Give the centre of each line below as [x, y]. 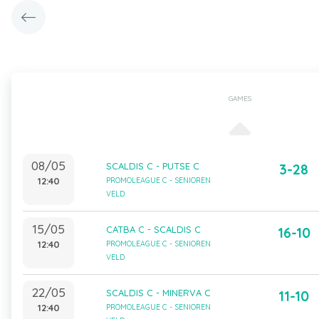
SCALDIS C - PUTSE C [152, 166]
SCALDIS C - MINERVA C [158, 293]
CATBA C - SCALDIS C [153, 229]
